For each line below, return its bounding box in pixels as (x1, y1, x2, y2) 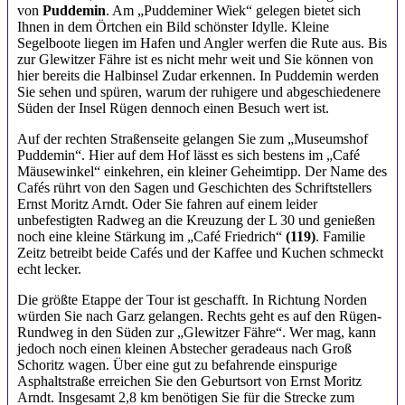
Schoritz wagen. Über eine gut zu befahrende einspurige (17, 357, 337, 373)
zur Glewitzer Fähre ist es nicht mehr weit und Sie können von (17, 52, 373, 68)
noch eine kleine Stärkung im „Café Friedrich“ (17, 229, 286, 245)
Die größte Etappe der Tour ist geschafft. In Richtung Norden (17, 292, 367, 308)
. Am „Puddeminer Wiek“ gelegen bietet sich (106, 3, 361, 19)
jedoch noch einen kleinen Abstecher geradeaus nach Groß (17, 341, 352, 357)
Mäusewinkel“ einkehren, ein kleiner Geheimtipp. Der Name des (17, 164, 387, 180)
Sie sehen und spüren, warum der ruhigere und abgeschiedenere (17, 84, 381, 100)
